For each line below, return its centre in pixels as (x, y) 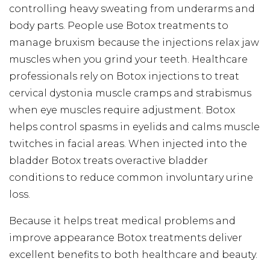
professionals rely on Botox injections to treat (124, 76)
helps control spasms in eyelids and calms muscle (134, 127)
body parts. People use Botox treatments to (119, 25)
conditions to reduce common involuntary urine (131, 177)
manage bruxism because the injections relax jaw (134, 42)
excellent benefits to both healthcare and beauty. (133, 254)
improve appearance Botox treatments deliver (126, 237)
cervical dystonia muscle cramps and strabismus (130, 93)
